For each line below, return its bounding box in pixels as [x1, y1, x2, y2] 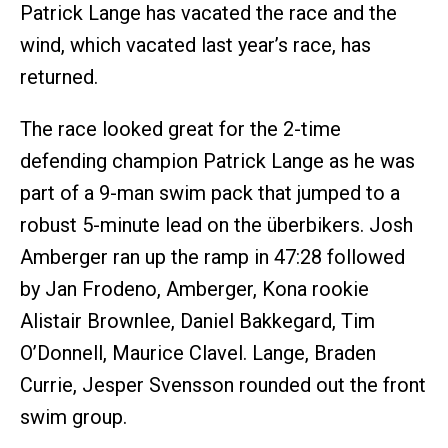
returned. [20, 65, 98, 89]
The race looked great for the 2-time [20, 117, 341, 141]
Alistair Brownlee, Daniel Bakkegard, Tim [20, 309, 375, 333]
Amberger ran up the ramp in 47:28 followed [20, 245, 405, 269]
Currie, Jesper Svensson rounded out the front [20, 373, 426, 397]
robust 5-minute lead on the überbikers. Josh [20, 213, 413, 237]
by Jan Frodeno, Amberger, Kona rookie [20, 277, 369, 301]
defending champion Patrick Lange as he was [20, 149, 415, 173]
